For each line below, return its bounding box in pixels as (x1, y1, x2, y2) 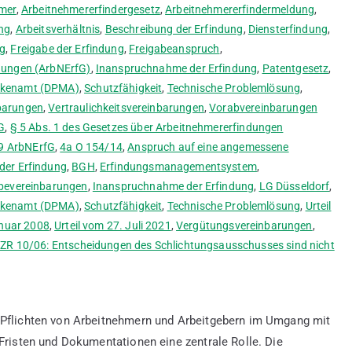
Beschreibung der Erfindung (104, 23, 244, 35)
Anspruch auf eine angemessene (127, 141, 289, 153)
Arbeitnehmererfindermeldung (165, 3, 315, 16)
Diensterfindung (247, 23, 328, 35)
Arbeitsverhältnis (15, 23, 101, 35)
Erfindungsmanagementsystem (100, 160, 257, 173)
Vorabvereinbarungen (209, 101, 318, 114)
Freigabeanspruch (129, 42, 220, 55)
